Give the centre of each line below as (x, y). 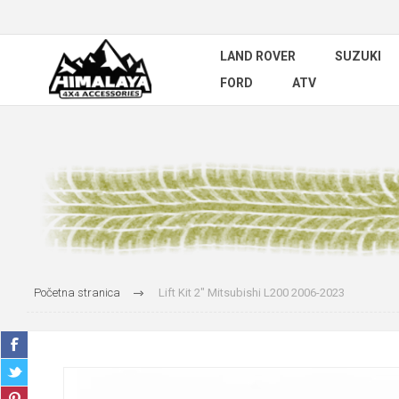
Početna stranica (77, 293)
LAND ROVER (258, 56)
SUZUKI (358, 56)
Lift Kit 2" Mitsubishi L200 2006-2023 (251, 293)
